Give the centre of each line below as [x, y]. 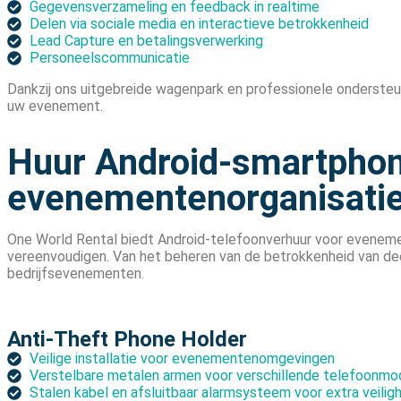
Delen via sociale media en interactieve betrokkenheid [199, 24]
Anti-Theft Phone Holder [127, 340]
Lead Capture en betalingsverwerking [146, 41]
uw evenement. [55, 107]
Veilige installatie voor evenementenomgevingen [182, 359]
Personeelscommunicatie [110, 58]
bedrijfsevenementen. [76, 274]
